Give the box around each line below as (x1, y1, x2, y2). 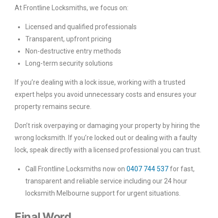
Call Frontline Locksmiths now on (25, 164, 127, 173)
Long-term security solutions (25, 59, 113, 67)
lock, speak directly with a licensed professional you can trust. (15, 145, 201, 154)
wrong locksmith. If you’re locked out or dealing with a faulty (15, 133, 197, 142)
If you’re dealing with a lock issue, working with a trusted (15, 78, 185, 86)
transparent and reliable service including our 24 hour (25, 177, 187, 185)
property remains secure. (15, 102, 91, 110)
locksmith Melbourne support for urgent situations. (25, 189, 181, 197)
